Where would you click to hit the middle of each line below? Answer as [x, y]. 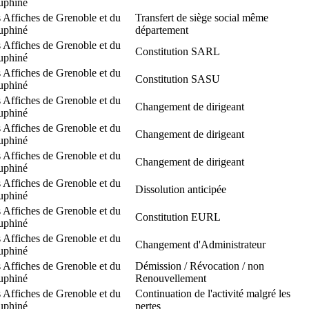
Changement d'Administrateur [200, 244]
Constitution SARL [178, 51]
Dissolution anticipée [181, 189]
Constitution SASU [178, 79]
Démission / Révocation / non [200, 266]
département [162, 30]
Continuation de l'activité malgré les [213, 293]
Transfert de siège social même [202, 17]
